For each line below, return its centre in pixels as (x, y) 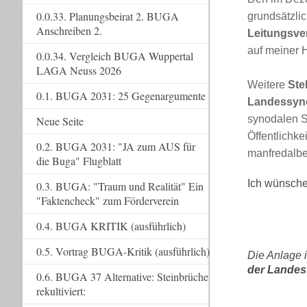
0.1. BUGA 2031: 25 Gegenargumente (121, 96)
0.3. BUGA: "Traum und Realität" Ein (120, 186)
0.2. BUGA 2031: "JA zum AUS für (115, 146)
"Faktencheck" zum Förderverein (107, 200)
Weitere (268, 85)
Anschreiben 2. (69, 30)
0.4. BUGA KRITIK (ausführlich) (111, 226)
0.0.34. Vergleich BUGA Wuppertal (114, 56)
